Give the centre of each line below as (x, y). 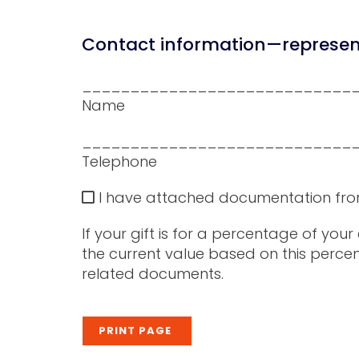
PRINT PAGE (135, 331)
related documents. (153, 274)
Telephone (119, 162)
